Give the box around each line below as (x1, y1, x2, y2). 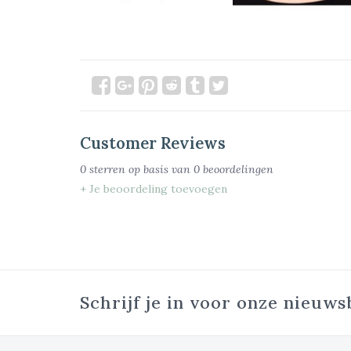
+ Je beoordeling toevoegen (80, 181, 227, 196)
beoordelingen (200, 161, 273, 176)
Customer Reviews (80, 132, 226, 154)
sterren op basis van (86, 161, 194, 176)
